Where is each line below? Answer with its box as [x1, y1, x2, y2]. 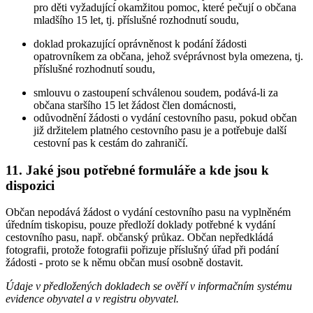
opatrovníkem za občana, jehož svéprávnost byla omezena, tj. [34, 50, 303, 62]
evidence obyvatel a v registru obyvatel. [6, 293, 179, 305]
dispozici [6, 177, 54, 193]
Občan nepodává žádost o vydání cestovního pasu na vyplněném [6, 206, 291, 219]
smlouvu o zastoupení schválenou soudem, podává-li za [34, 86, 278, 99]
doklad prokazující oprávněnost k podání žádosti [34, 37, 247, 50]
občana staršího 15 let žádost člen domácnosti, [34, 99, 236, 111]
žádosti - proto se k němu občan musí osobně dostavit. [6, 256, 243, 269]
